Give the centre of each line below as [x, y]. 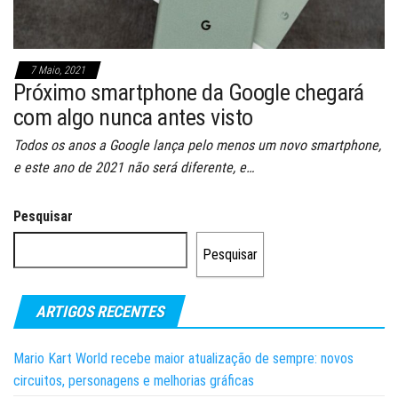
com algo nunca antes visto [133, 118]
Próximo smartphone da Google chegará [189, 93]
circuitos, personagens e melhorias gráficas [134, 381]
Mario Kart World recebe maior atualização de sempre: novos [183, 359]
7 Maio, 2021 [58, 71]
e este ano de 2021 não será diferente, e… [134, 168]
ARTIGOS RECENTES [100, 312]
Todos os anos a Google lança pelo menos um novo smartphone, [197, 146]
